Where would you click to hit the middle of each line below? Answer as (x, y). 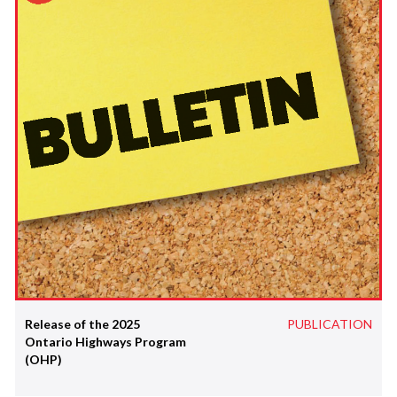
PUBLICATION (329, 323)
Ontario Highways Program (105, 341)
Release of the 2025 (82, 323)
